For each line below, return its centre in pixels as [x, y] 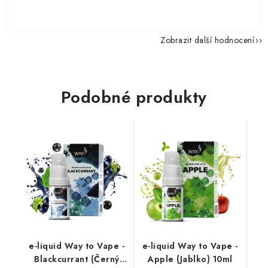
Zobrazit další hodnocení [207, 40]
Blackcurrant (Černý [77, 259]
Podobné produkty [134, 97]
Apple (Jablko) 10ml [190, 259]
